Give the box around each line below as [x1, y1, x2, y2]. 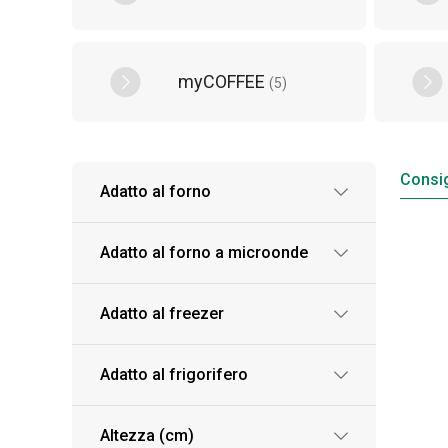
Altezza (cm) [100, 426, 194, 445]
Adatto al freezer [100, 304, 224, 323]
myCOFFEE [178, 70, 269, 92]
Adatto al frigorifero [100, 365, 248, 384]
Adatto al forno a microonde [100, 243, 308, 262]
